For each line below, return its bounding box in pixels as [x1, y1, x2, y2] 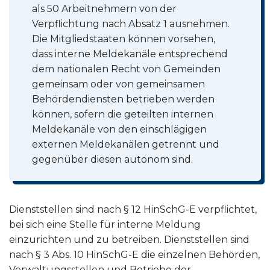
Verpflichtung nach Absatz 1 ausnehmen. [32, 18, 230, 30]
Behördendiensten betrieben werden [32, 93, 215, 105]
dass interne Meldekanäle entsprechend [32, 48, 228, 60]
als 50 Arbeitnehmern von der [32, 3, 177, 15]
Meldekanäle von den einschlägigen [32, 124, 207, 136]
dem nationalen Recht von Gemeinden [32, 63, 221, 75]
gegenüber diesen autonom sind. [32, 154, 193, 166]
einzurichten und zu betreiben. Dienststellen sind [9, 233, 250, 245]
